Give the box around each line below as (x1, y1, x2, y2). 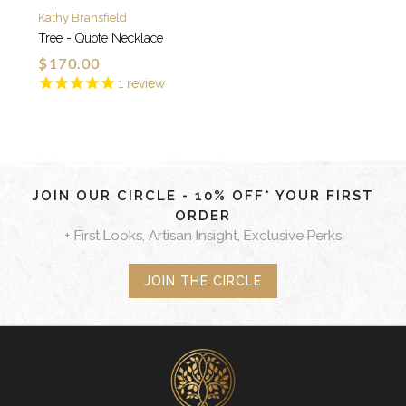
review (123, 75, 166, 91)
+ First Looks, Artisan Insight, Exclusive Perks (64, 227, 342, 244)
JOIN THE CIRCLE (144, 273, 262, 288)
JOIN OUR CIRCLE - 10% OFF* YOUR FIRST (32, 187, 374, 204)
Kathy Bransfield (38, 10, 128, 24)
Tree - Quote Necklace (38, 30, 164, 45)
